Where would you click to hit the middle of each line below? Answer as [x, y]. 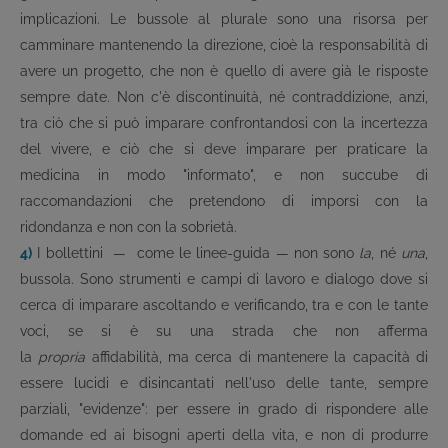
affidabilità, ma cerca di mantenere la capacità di [257, 357]
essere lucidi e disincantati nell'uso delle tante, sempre [224, 383]
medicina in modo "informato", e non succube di [224, 175]
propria [62, 357]
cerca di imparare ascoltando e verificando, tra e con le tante [224, 305]
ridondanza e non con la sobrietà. [130, 227]
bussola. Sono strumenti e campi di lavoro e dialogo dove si [224, 279]
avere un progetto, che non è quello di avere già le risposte [224, 71]
